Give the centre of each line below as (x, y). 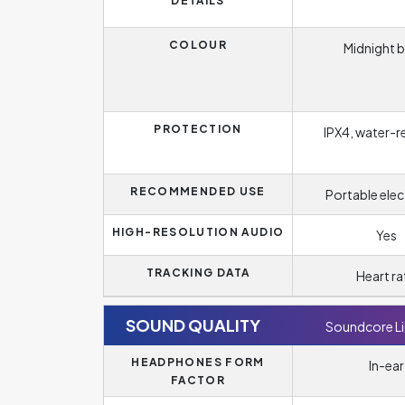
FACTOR (198, 380)
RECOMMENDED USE (198, 191)
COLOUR (198, 45)
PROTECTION (198, 129)
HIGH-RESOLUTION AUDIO (198, 232)
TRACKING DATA (198, 273)
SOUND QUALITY (193, 325)
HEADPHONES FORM (198, 362)
